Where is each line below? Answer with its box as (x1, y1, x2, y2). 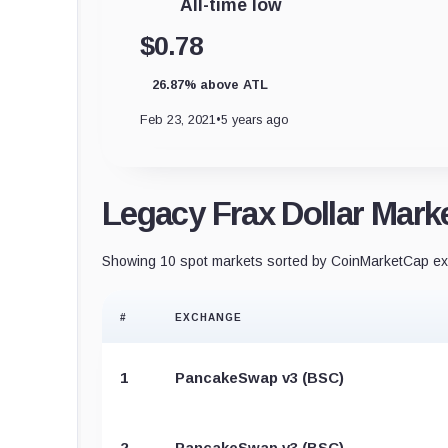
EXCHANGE (175, 311, 243, 323)
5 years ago (221, 111, 289, 127)
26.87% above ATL (152, 76, 268, 92)
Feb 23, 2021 (140, 111, 216, 127)
